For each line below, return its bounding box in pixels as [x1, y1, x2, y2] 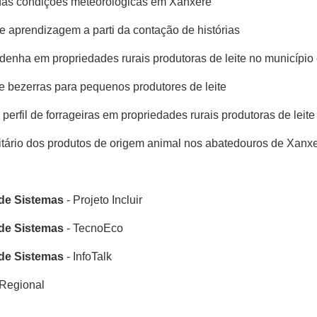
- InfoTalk [64, 250, 112, 263]
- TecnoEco [64, 222, 123, 234]
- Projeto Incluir [64, 194, 142, 206]
